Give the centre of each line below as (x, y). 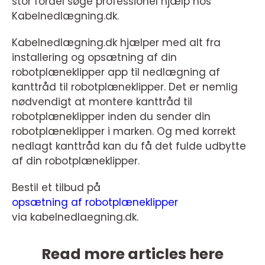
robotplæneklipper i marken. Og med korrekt (124, 131)
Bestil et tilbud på (56, 187)
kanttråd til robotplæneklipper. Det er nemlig (125, 87)
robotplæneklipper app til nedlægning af (116, 72)
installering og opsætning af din (94, 57)
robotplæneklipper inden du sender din (111, 116)
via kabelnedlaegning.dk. (75, 217)
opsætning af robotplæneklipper (95, 202)
